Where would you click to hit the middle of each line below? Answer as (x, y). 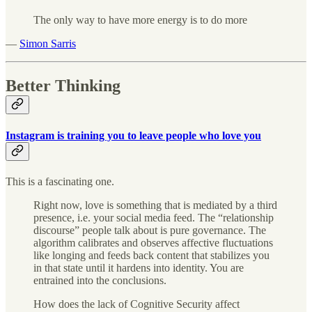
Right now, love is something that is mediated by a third (155, 205)
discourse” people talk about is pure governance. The (150, 230)
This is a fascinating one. (60, 181)
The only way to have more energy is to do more (140, 20)
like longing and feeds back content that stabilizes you (151, 255)
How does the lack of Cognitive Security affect (136, 304)
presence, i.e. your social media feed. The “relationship (154, 217)
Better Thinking (63, 86)
